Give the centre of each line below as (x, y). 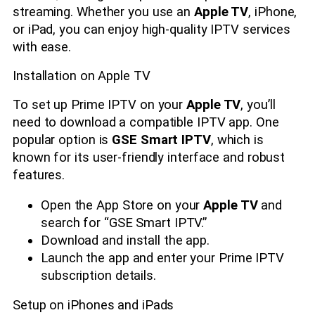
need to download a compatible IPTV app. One (146, 122)
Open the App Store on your (122, 206)
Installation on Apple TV (82, 76)
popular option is (63, 140)
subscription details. (98, 276)
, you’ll (258, 104)
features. (39, 175)
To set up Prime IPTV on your (100, 104)
